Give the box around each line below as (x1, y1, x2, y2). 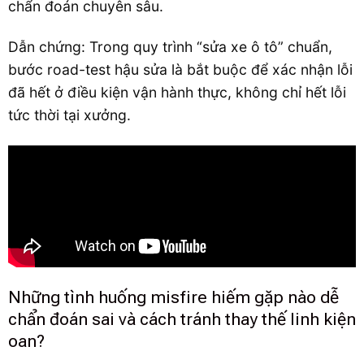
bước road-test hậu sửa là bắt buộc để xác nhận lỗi (8, 61, 353, 79)
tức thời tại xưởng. (8, 106, 131, 124)
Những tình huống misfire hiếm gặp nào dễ (8, 287, 339, 308)
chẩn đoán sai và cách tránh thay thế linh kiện (8, 309, 356, 330)
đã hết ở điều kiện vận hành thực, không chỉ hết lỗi (8, 84, 346, 102)
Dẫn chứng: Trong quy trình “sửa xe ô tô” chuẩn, (8, 38, 332, 56)
